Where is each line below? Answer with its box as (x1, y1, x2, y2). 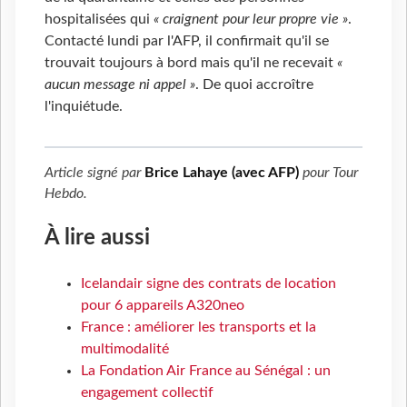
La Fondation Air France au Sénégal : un (81, 363, 331, 379)
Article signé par (45, 164, 144, 180)
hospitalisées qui (45, 11, 154, 26)
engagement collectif (81, 385, 213, 401)
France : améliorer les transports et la (81, 320, 316, 335)
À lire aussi (45, 227, 150, 250)
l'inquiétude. (45, 98, 123, 114)
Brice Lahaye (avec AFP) (144, 164, 299, 180)
